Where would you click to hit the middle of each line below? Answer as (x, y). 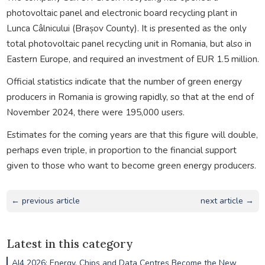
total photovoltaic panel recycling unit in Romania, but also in (129, 43)
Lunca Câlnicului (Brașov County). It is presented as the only (126, 28)
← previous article (45, 201)
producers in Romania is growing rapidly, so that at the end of (130, 96)
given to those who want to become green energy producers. (131, 165)
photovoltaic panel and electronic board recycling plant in (122, 12)
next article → (227, 201)
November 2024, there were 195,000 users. (95, 112)
